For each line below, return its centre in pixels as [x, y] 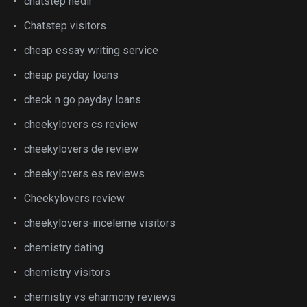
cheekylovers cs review [81, 124]
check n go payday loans [83, 99]
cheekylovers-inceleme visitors [100, 223]
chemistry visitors [67, 272]
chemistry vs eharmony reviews [100, 297]
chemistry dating [64, 247]
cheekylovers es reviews [84, 173]
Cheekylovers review [74, 198]
